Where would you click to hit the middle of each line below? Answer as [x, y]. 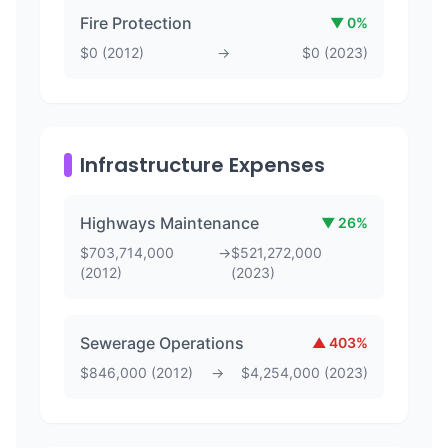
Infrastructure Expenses [202, 165]
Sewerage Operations [162, 343]
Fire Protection [136, 23]
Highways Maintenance [169, 223]
